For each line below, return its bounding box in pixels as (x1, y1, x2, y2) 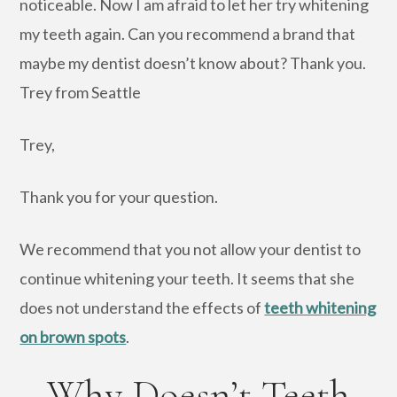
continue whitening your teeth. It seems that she (19, 268, 355, 288)
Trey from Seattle (19, 82, 142, 102)
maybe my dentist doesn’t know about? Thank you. (19, 52, 367, 73)
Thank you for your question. (19, 186, 219, 206)
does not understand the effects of (19, 297, 265, 317)
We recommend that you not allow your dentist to (19, 238, 362, 259)
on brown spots (19, 326, 127, 346)
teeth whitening (264, 297, 377, 317)
